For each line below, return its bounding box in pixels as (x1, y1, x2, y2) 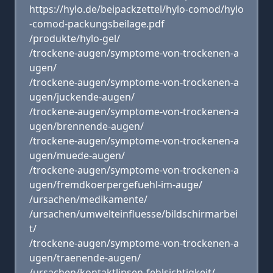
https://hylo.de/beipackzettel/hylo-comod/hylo (29, 2, 244, 16)
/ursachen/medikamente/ (29, 193, 147, 206)
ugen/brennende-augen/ (29, 119, 144, 133)
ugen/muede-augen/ (29, 149, 125, 162)
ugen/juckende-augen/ (29, 90, 135, 104)
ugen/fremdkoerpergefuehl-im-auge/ (29, 178, 202, 191)
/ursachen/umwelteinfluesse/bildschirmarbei (29, 207, 238, 221)
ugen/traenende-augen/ (29, 251, 141, 264)
